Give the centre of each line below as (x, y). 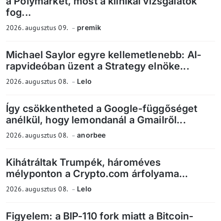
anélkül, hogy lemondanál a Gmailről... (96, 120)
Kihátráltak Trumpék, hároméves (84, 162)
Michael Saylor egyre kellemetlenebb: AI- (104, 55)
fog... (18, 12)
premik (89, 27)
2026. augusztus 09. (38, 27)
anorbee (92, 135)
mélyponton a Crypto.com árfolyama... (97, 173)
